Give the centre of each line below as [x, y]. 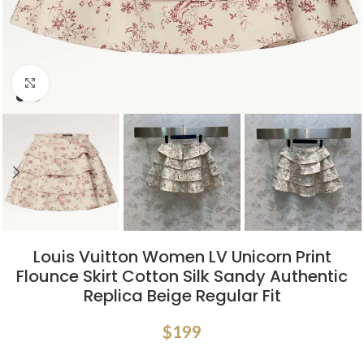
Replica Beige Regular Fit [182, 296]
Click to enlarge [91, 84]
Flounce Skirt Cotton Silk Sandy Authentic [182, 277]
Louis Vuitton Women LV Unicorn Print [182, 257]
